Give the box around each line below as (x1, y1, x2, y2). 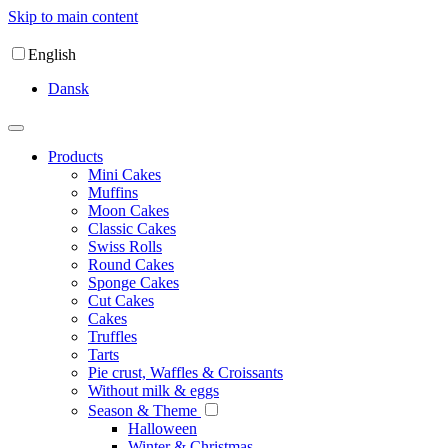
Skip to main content (8, 8, 138, 25)
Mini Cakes (88, 166, 161, 183)
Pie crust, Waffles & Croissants (88, 364, 283, 381)
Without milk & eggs (88, 382, 219, 399)
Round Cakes (88, 256, 174, 273)
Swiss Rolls (88, 238, 162, 255)
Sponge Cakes (88, 274, 179, 291)
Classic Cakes (88, 220, 176, 237)
